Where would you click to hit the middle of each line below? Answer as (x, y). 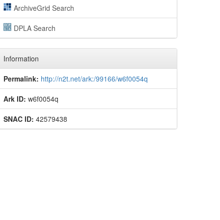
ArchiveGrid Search (44, 8)
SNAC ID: (19, 119)
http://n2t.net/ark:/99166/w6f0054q (94, 79)
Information (21, 58)
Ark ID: (15, 99)
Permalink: (21, 79)
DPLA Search (34, 28)
